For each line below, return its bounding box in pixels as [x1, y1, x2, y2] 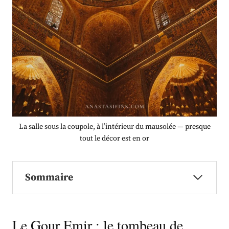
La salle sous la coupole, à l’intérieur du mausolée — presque [18, 122, 211, 131]
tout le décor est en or [80, 133, 149, 143]
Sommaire [25, 171, 73, 184]
